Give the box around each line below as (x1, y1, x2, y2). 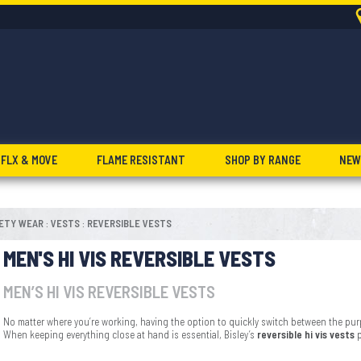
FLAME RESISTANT (97, 153, 186, 167)
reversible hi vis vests (257, 328, 357, 342)
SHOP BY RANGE (224, 153, 301, 167)
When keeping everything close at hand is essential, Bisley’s (3, 328, 257, 342)
